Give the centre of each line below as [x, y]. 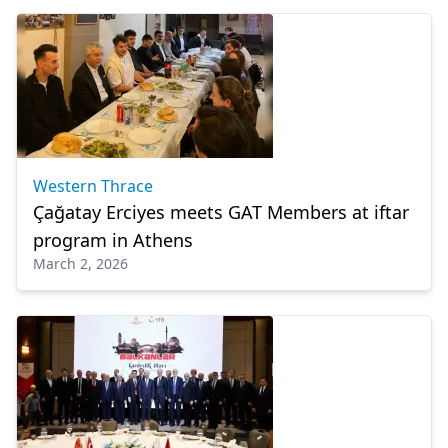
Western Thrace [93, 186]
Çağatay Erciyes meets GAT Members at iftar [221, 212]
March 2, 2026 [80, 263]
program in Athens [113, 240]
